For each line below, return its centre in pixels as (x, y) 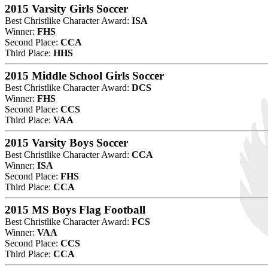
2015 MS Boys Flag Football (75, 209)
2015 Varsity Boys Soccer (66, 142)
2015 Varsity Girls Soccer (66, 8)
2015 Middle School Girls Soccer (84, 75)
